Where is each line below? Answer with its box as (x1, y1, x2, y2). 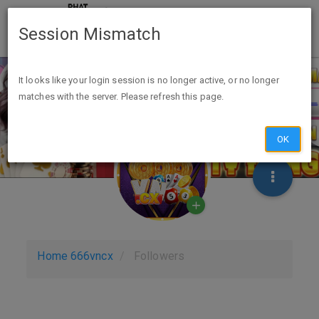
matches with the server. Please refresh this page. (19, 91, 224, 102)
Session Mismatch (19, 24, 161, 44)
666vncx (70, 249, 113, 263)
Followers (134, 249, 184, 263)
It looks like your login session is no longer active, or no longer (19, 75, 279, 85)
